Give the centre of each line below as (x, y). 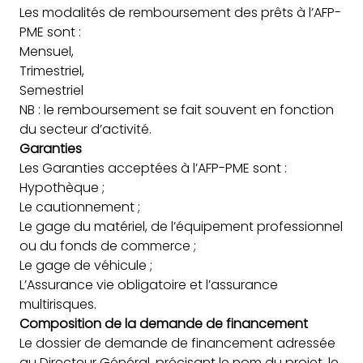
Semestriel (51, 90)
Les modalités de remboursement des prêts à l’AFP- (180, 12)
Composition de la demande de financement (164, 323)
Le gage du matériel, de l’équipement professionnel (181, 226)
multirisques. (58, 304)
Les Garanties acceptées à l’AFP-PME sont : (153, 168)
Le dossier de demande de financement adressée (177, 343)
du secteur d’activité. (85, 129)
